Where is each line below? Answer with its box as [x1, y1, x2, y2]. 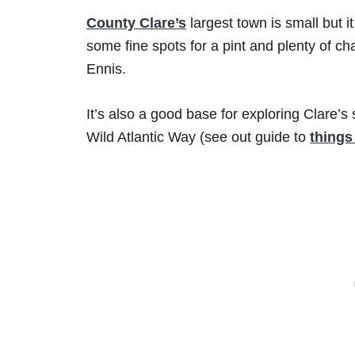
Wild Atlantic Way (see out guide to [86, 129, 310, 146]
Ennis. [86, 61, 126, 78]
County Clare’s [86, 15, 186, 32]
